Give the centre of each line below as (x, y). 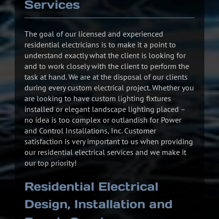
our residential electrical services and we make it (105, 152)
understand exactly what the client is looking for (105, 55)
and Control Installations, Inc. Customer (90, 130)
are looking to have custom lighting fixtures (98, 98)
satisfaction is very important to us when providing (109, 141)
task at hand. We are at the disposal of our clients (106, 77)
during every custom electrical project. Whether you (109, 87)
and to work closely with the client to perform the (107, 66)
